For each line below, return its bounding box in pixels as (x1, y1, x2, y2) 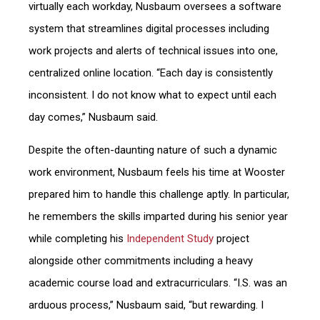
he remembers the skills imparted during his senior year (29, 210, 288, 223)
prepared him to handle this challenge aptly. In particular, (29, 188, 289, 201)
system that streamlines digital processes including (29, 22, 269, 35)
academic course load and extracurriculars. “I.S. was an (29, 276, 287, 289)
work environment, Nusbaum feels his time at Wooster (29, 166, 285, 179)
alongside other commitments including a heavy (29, 254, 253, 267)
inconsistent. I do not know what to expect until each (29, 89, 276, 101)
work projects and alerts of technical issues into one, (29, 44, 278, 57)
